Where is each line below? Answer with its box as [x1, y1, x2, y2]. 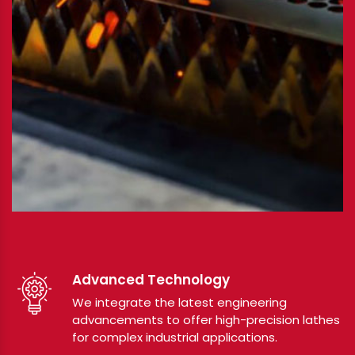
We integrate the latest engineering [72, 294, 287, 311]
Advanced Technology [72, 270, 230, 289]
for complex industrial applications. [72, 329, 277, 345]
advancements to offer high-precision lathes [72, 311, 340, 328]
